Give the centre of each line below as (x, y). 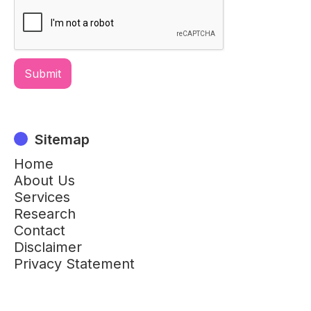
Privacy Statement (74, 264)
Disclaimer (48, 247)
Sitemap (62, 140)
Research (45, 214)
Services (42, 197)
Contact (40, 231)
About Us (44, 181)
